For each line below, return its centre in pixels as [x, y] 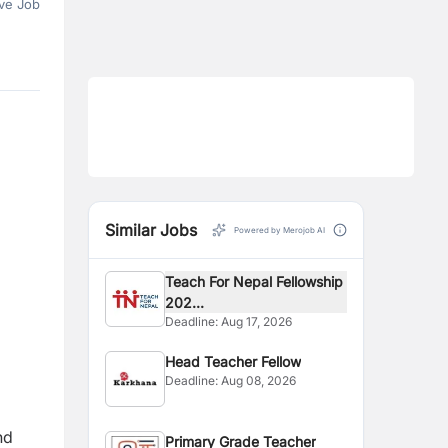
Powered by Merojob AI [279, 230]
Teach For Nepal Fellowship [254, 281]
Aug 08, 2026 [259, 380]
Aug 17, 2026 [257, 321]
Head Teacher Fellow [233, 361]
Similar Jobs [151, 230]
